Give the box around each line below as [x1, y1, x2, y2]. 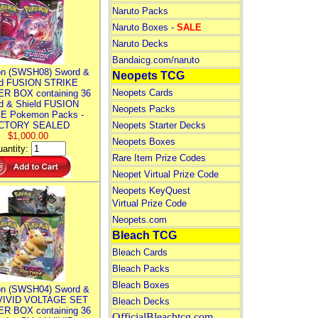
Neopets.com [111, 214, 167, 225]
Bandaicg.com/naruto [111, 55, 199, 65]
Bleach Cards [111, 247, 168, 258]
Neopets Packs [111, 104, 175, 114]
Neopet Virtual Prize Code [111, 169, 219, 180]
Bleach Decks [111, 296, 170, 307]
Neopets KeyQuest [111, 185, 190, 196]
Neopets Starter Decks [111, 120, 206, 131]
